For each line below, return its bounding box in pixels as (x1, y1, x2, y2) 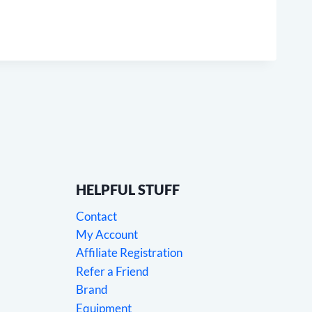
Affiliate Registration (76, 245, 182, 260)
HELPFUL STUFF (76, 180, 180, 198)
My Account (76, 226, 138, 242)
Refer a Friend (76, 263, 149, 279)
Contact (76, 208, 117, 224)
